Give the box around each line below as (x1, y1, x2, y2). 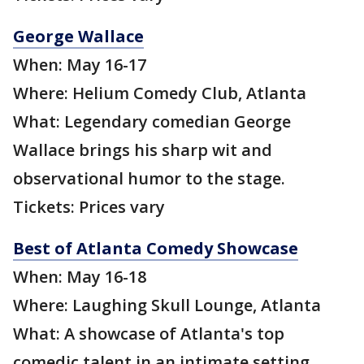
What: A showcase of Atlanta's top (13, 323, 284, 345)
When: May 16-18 (13, 266, 146, 288)
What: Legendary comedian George (13, 110, 291, 133)
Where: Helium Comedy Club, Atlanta (13, 82, 306, 105)
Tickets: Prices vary (13, 196, 169, 219)
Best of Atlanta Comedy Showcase (13, 237, 298, 260)
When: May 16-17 (13, 54, 146, 76)
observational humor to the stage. (13, 167, 285, 190)
